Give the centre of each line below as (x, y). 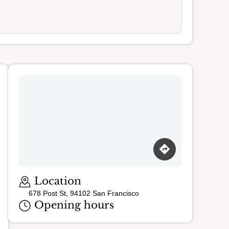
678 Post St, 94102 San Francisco (84, 193)
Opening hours (73, 205)
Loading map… (45, 170)
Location (56, 181)
